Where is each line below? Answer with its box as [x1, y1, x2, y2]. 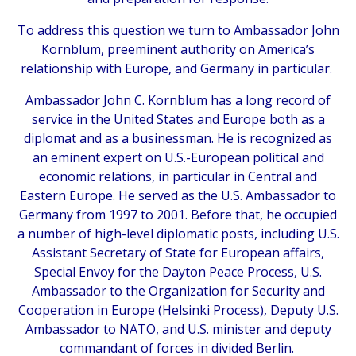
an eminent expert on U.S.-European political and [32, 148, 324, 166]
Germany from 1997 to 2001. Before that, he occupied [19, 205, 337, 223]
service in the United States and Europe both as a [31, 110, 325, 128]
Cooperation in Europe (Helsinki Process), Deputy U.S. [17, 300, 339, 319]
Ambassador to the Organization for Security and [31, 281, 325, 300]
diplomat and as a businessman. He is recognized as [24, 129, 332, 147]
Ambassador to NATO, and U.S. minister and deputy [25, 319, 331, 338]
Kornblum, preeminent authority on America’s [41, 40, 315, 58]
